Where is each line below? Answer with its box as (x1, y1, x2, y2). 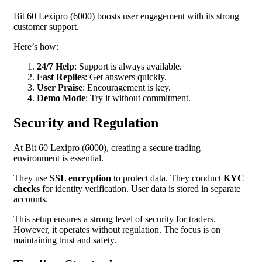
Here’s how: (13, 42, 58, 52)
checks (13, 183, 40, 194)
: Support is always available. (74, 61, 182, 72)
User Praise (37, 82, 82, 93)
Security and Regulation (13, 115, 158, 131)
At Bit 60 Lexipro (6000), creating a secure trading (13, 142, 201, 153)
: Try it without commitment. (85, 93, 191, 104)
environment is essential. (13, 153, 104, 163)
